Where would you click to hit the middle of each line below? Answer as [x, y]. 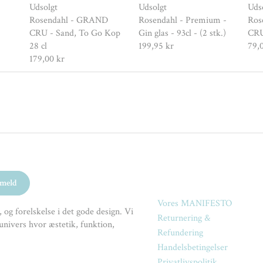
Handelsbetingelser [192, 248]
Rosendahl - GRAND [69, 20]
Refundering [180, 233]
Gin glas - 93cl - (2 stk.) [183, 33]
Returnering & [183, 218]
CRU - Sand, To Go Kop [75, 33]
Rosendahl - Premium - [183, 20]
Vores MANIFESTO [194, 204]
